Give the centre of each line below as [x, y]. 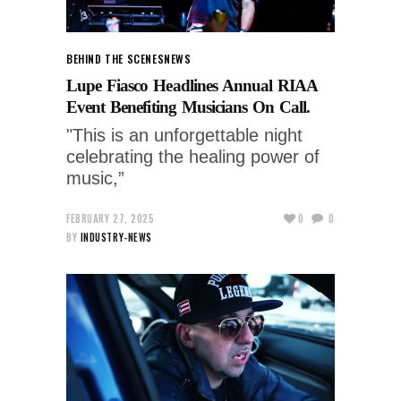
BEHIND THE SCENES [115, 58]
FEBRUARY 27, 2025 [111, 218]
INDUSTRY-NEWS [116, 237]
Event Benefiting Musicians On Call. [188, 107]
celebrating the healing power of [193, 156]
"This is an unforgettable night [184, 135]
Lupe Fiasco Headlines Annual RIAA [192, 85]
